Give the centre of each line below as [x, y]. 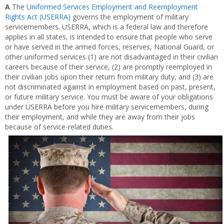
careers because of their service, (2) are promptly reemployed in [108, 67]
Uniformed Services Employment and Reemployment [112, 7]
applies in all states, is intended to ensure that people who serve [109, 37]
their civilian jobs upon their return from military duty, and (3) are [109, 77]
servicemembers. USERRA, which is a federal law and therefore [106, 27]
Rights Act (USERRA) [39, 17]
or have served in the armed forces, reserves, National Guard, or [109, 47]
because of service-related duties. [59, 127]
